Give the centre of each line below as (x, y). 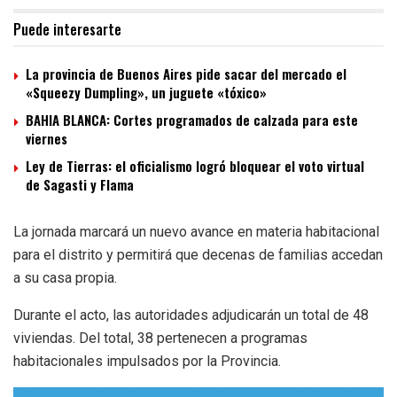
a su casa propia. (65, 278)
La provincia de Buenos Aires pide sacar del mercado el (186, 74)
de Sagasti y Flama (80, 185)
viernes (47, 139)
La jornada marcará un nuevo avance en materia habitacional (196, 232)
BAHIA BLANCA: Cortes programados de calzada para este (192, 120)
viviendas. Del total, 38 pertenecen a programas (160, 339)
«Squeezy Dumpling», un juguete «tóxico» (146, 93)
